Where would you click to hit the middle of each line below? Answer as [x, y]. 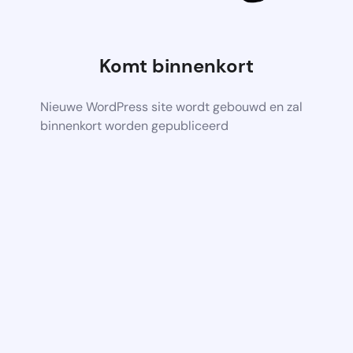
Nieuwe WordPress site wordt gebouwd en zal [172, 106]
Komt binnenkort [176, 65]
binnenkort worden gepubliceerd [135, 125]
